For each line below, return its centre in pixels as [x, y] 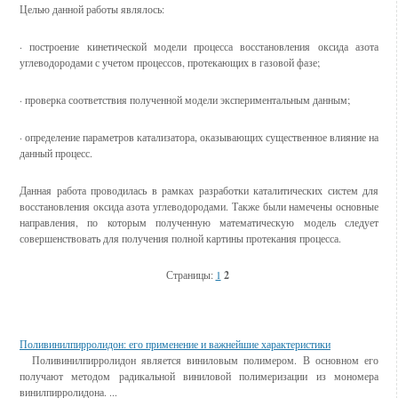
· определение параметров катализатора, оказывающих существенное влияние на [199, 137]
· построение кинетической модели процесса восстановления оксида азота [199, 46]
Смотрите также [63, 327]
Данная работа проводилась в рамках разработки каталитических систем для [199, 190]
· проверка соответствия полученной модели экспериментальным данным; [185, 99]
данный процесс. [56, 153]
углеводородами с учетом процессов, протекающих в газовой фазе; [170, 62]
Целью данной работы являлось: [92, 9]
